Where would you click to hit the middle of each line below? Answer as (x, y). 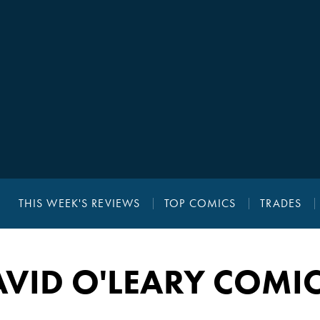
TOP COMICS (200, 204)
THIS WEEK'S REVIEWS (79, 204)
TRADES (281, 204)
